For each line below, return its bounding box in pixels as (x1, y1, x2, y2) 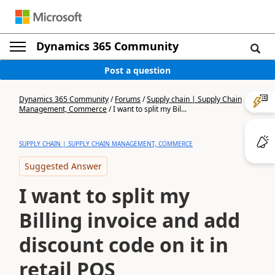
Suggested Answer (25, 160, 102, 172)
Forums (115, 94, 141, 104)
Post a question (104, 64, 171, 76)
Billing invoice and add (19, 207, 240, 233)
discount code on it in (19, 231, 228, 258)
